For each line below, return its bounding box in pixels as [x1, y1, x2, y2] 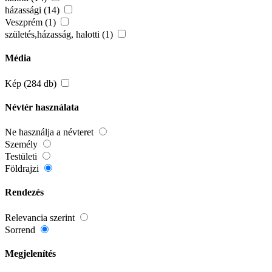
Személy [5, 139, 40, 150]
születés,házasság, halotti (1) [5, 29, 115, 40]
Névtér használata [5, 101, 79, 112]
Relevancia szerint [5, 212, 77, 223]
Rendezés [5, 187, 44, 198]
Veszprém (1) [5, 17, 58, 28]
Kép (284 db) [5, 78, 59, 89]
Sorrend [5, 224, 38, 235]
